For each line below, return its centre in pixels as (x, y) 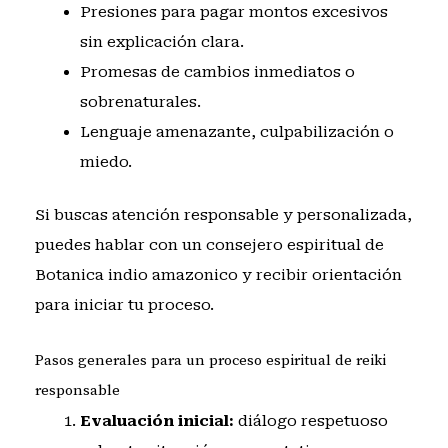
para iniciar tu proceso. (124, 304)
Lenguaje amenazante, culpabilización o (236, 132)
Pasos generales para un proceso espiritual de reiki (210, 361)
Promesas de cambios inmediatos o (217, 72)
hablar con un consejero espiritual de (239, 244)
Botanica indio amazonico (136, 274)
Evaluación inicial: (156, 421)
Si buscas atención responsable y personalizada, (223, 214)
